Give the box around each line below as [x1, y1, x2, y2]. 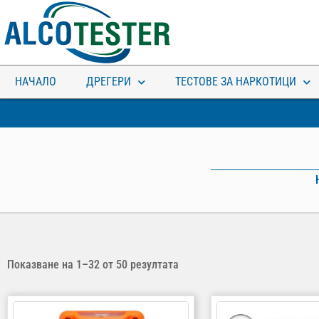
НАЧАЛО [15, 75, 56, 88]
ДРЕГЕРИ [86, 75, 131, 88]
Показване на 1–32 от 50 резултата [7, 258, 179, 271]
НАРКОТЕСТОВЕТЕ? [190, 174, 296, 189]
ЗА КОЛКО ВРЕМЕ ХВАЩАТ [170, 162, 317, 177]
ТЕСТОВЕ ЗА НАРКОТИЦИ [175, 75, 296, 88]
